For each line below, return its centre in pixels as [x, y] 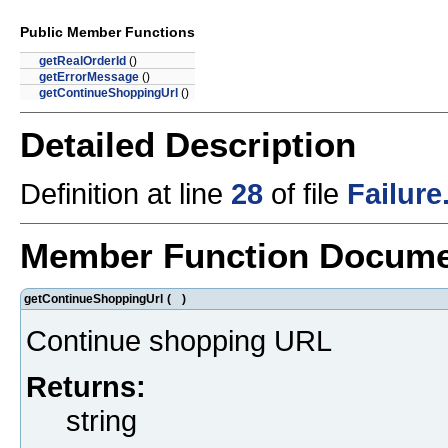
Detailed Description [188, 144]
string [101, 420]
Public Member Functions [107, 31]
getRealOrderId [82, 61]
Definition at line [125, 193]
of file [305, 193]
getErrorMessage [89, 77]
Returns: [86, 386]
